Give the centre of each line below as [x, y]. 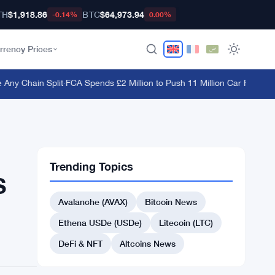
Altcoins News [148, 243]
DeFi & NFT [80, 243]
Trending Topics [91, 166]
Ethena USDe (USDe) [100, 223]
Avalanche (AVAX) [93, 202]
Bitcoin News [171, 202]
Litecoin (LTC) [186, 223]
